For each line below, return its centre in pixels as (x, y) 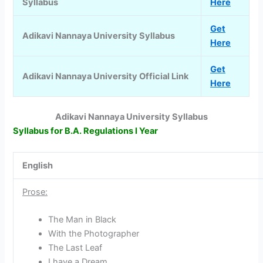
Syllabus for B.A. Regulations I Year (86, 131)
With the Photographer (93, 234)
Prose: (35, 192)
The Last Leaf (75, 248)
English (38, 165)
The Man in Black (82, 220)
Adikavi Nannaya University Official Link (106, 77)
